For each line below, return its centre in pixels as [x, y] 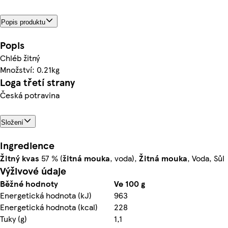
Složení [12, 122]
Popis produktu [23, 22]
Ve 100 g [130, 183]
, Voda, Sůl [206, 158]
